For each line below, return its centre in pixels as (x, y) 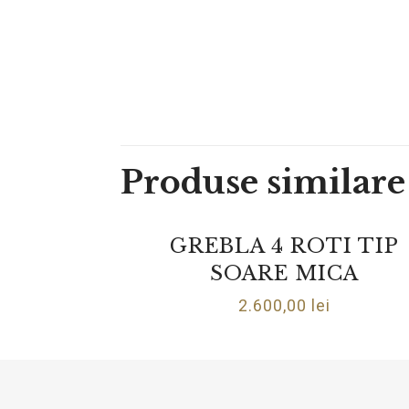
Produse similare (263, 182)
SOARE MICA (285, 273)
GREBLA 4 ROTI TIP (285, 246)
